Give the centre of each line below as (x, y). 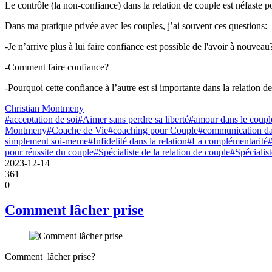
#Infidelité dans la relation (138, 141)
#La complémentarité (227, 141)
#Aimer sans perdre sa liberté (133, 119)
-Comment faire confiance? (57, 67)
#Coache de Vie (77, 130)
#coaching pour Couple (153, 130)
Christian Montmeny (44, 108)
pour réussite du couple (49, 152)
